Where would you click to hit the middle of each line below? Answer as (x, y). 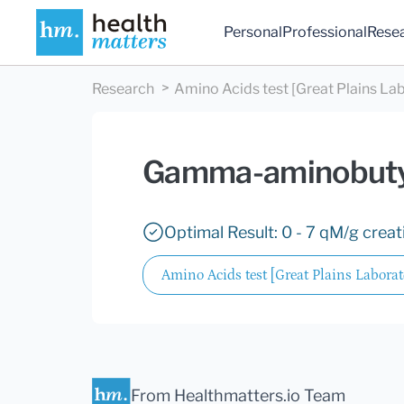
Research (123, 89)
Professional (325, 32)
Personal (253, 32)
